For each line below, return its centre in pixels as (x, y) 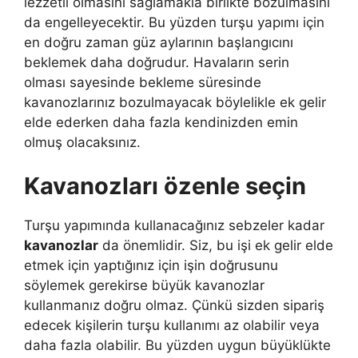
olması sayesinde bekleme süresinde (143, 82)
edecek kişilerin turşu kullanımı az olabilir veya (172, 325)
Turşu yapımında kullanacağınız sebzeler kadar (174, 225)
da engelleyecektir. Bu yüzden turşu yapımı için (174, 22)
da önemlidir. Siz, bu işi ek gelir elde (216, 245)
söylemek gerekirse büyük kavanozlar (144, 285)
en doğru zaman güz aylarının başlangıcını (159, 42)
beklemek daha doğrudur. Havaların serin (157, 62)
